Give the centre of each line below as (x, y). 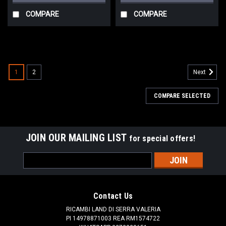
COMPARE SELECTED (182, 96)
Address (37, 168)
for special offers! (162, 138)
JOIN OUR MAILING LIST (77, 137)
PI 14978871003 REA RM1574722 (113, 218)
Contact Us (113, 196)
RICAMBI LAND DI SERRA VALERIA (113, 209)
